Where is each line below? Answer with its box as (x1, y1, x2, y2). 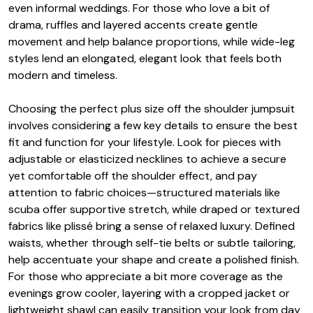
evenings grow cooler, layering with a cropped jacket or (8, 286, 290, 301)
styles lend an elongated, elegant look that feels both (8, 51, 282, 66)
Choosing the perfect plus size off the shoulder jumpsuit (8, 101, 295, 117)
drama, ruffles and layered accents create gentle (8, 17, 258, 33)
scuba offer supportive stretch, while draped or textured (8, 202, 300, 217)
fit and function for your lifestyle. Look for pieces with (8, 135, 281, 150)
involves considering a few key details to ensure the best (8, 118, 298, 133)
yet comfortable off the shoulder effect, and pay (8, 168, 257, 184)
